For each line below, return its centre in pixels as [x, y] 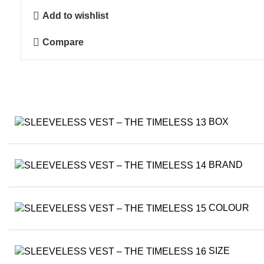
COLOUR [229, 208]
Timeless [51, 31]
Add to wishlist [76, 16]
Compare [63, 42]
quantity [49, 46]
